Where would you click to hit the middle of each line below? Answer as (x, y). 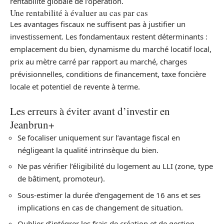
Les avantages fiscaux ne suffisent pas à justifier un (98, 24)
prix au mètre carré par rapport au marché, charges (98, 62)
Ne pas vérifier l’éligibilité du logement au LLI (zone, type (115, 166)
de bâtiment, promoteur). (61, 179)
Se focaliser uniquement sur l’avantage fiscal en (99, 137)
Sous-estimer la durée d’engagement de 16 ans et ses (109, 195)
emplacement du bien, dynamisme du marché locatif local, (111, 49)
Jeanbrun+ (32, 124)
